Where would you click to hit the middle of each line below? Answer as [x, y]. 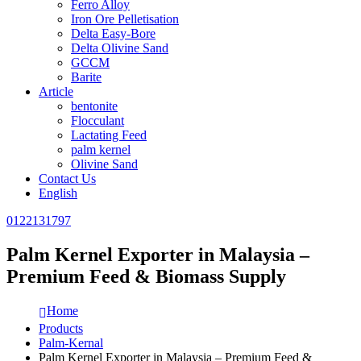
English [58, 193]
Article [56, 91]
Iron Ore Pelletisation [125, 19]
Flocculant [98, 120]
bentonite [94, 106]
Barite [86, 77]
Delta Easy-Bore [113, 33]
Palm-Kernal [71, 342]
